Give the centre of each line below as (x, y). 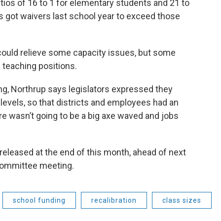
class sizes (182, 200)
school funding (39, 200)
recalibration (114, 200)
